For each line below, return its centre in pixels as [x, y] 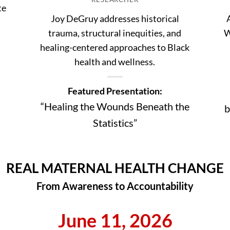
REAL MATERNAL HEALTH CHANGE [115, 168]
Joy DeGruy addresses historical [115, 18]
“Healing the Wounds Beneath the [115, 106]
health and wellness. [115, 61]
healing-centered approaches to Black [115, 47]
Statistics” [115, 122]
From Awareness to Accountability [115, 186]
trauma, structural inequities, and [115, 33]
